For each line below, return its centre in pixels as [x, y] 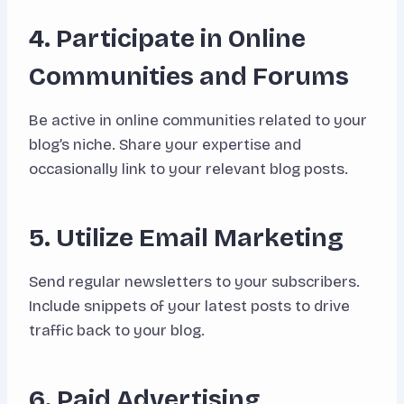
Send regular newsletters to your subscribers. [194, 282]
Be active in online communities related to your [198, 121]
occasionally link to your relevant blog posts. [188, 170]
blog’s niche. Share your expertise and [165, 145]
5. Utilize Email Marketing [186, 239]
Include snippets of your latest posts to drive [189, 307]
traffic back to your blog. [117, 331]
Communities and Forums [189, 77]
